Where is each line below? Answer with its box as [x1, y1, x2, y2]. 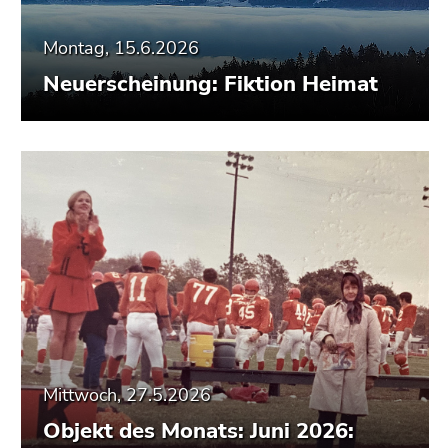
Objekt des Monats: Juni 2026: [43, 415, 354, 446]
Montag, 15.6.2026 [43, 35, 199, 60]
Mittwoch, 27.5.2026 [43, 382, 211, 407]
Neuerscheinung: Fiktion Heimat [43, 68, 378, 99]
